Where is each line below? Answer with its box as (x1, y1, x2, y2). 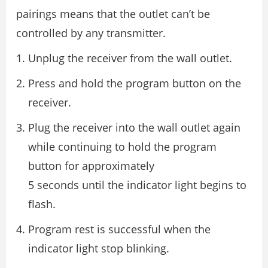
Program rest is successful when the (28, 221, 211, 236)
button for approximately (28, 158, 154, 173)
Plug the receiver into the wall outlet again (28, 120, 240, 135)
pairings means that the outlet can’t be (16, 6, 210, 21)
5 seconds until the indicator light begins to (28, 177, 246, 192)
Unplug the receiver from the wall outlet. (28, 50, 232, 65)
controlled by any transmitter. (16, 25, 166, 40)
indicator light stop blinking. (28, 240, 169, 255)
